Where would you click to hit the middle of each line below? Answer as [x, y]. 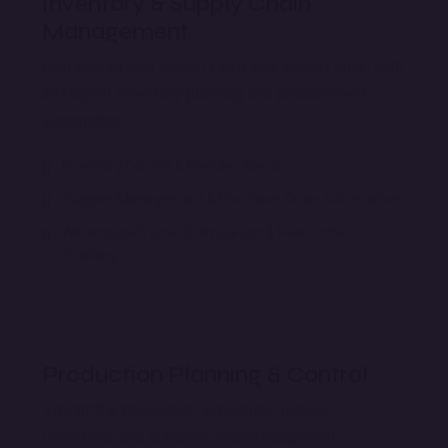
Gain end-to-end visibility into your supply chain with [223, 66]
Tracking [90, 254]
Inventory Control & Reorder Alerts [171, 165]
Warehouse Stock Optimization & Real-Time [203, 231]
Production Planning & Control [205, 373]
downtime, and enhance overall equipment [189, 436]
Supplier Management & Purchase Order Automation [231, 198]
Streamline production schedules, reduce [186, 409]
